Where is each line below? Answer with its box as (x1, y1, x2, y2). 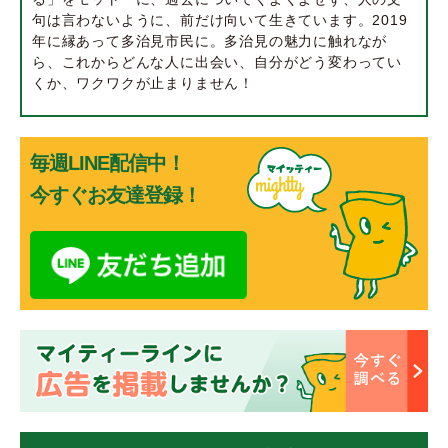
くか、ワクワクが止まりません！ (32, 75, 255, 92)
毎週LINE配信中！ (30, 152, 185, 175)
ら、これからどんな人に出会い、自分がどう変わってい (32, 54, 403, 71)
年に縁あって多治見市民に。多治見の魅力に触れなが (32, 33, 388, 50)
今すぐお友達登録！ (30, 184, 201, 207)
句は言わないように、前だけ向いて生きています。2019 (32, 12, 408, 29)
